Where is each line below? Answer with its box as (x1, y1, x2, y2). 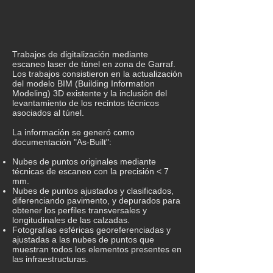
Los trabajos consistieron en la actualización (12, 69, 182, 79)
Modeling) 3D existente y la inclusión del (12, 88, 167, 98)
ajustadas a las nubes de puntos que (12, 235, 154, 244)
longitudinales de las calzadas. (12, 215, 130, 225)
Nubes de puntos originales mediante (12, 157, 156, 166)
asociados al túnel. (12, 108, 84, 118)
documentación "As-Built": (12, 137, 112, 147)
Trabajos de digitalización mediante (12, 49, 148, 59)
